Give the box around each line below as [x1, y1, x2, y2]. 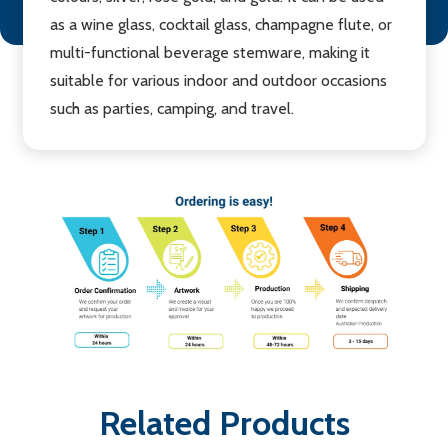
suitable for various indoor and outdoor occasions [49, 71, 387, 91]
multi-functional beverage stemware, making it [49, 43, 370, 63]
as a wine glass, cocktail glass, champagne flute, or [49, 15, 392, 35]
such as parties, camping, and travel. [49, 99, 294, 119]
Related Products [98, 402, 350, 444]
